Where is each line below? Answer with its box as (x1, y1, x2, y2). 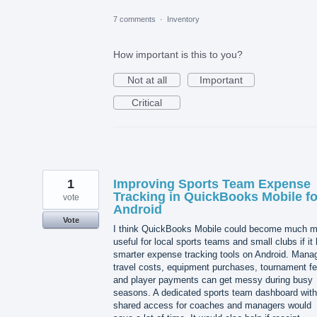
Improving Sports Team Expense (113, 177, 311, 192)
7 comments (113, 15, 156, 24)
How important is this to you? (113, 49, 243, 61)
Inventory (167, 15, 200, 24)
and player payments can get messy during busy (113, 275, 313, 286)
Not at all (127, 74, 167, 86)
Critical (132, 97, 162, 109)
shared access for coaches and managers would (113, 300, 311, 311)
